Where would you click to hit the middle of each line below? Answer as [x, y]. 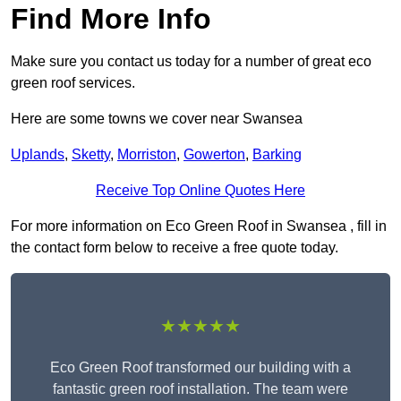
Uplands [38, 155]
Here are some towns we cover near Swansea [157, 119]
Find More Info [111, 19]
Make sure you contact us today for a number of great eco [191, 62]
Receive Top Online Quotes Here [200, 191]
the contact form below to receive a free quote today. [175, 248]
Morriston [147, 155]
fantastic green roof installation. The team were [200, 389]
